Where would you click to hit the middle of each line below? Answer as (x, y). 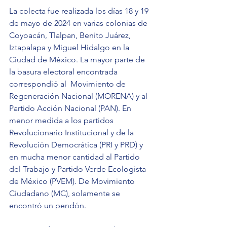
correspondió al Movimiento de (68, 84)
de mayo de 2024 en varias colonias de (79, 23)
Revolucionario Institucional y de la (72, 133)
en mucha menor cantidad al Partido (75, 157)
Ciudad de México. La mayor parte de (78, 60)
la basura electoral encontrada (64, 72)
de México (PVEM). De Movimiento (73, 181)
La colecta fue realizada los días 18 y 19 (80, 11)
